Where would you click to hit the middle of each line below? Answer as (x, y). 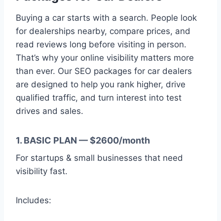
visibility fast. (42, 171)
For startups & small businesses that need (99, 158)
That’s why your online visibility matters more (105, 58)
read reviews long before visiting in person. (101, 45)
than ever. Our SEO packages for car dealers (104, 71)
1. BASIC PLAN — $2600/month (83, 141)
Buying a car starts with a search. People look (106, 18)
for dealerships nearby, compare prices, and (103, 31)
